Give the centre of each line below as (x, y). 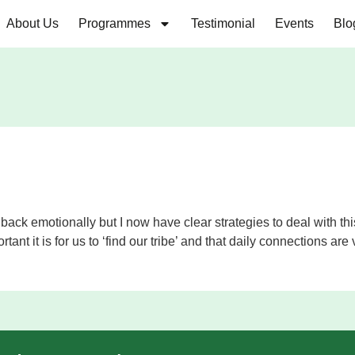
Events (294, 23)
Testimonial (223, 23)
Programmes (115, 23)
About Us (32, 23)
